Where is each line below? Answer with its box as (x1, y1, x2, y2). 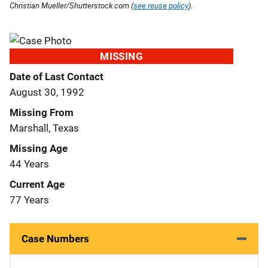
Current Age (10, 178, 65, 190)
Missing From (10, 106, 74, 118)
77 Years (10, 193, 49, 206)
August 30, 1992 (10, 86, 84, 98)
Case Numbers (22, 232, 89, 245)
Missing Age (10, 142, 68, 154)
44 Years (10, 157, 49, 170)
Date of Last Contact (10, 70, 103, 83)
